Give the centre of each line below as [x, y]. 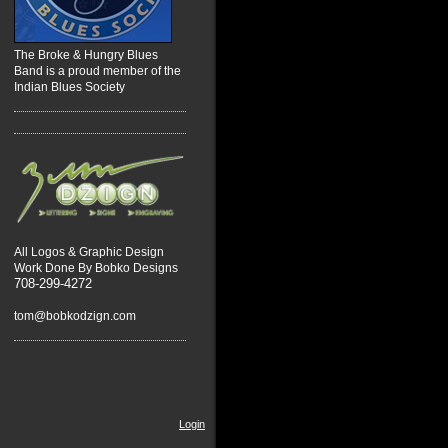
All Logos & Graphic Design [89, 251]
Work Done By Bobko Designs [96, 267]
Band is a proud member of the [97, 70]
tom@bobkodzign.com [75, 315]
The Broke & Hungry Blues [86, 54]
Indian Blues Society [69, 86]
